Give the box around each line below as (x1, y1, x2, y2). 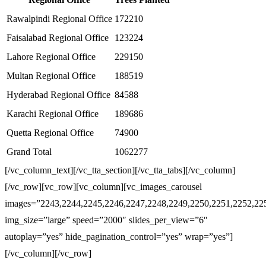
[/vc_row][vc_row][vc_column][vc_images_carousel (5, 182, 202, 192)
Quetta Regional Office (7, 128, 94, 138)
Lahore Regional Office (7, 52, 96, 62)
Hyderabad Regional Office (7, 90, 110, 100)
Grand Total (7, 147, 52, 157)
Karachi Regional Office (7, 109, 99, 119)
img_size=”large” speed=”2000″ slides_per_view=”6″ (5, 215, 208, 225)
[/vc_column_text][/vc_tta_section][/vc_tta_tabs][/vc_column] (5, 165, 235, 175)
